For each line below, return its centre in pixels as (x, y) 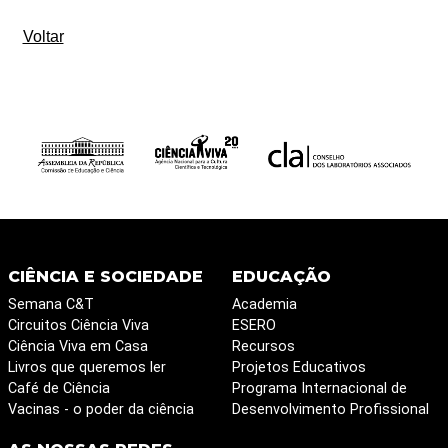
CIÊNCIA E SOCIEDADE (105, 277)
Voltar (43, 37)
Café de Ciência (58, 389)
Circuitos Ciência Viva (78, 326)
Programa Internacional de (319, 389)
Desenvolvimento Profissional (330, 410)
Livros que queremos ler (86, 368)
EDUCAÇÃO (281, 277)
